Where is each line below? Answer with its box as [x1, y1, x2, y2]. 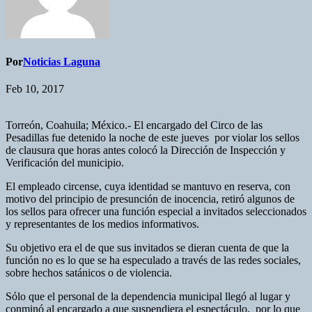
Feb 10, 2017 [6, 83, 64, 95]
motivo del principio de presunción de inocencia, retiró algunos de [6, 193, 295, 205]
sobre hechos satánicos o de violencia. [6, 267, 172, 279]
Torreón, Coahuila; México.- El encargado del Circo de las [6, 119, 263, 132]
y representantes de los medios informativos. [6, 218, 199, 231]
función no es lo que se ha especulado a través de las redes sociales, [6, 254, 301, 267]
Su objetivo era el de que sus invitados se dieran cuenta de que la [6, 242, 289, 254]
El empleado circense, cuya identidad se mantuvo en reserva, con [6, 180, 290, 193]
